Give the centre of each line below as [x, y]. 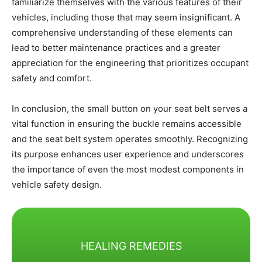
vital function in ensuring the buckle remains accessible [127, 124]
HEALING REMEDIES [131, 246]
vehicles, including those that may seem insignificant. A [126, 18]
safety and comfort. [52, 78]
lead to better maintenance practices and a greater [116, 48]
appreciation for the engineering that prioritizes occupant [130, 63]
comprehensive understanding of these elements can [122, 33]
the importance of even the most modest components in [128, 170]
